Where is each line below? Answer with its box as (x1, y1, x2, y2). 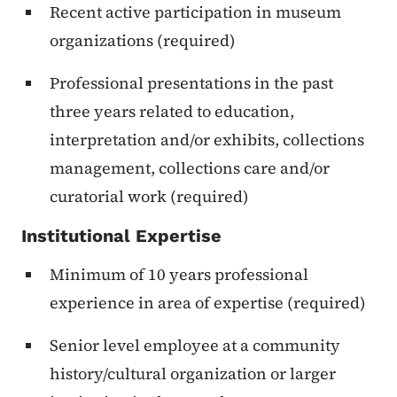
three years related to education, (50, 100, 294, 123)
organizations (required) (50, 29, 236, 52)
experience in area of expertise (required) (50, 292, 366, 315)
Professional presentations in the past (50, 72, 333, 95)
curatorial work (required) (50, 185, 249, 208)
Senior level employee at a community (50, 334, 340, 357)
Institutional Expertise (21, 225, 222, 247)
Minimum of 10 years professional (50, 263, 308, 286)
